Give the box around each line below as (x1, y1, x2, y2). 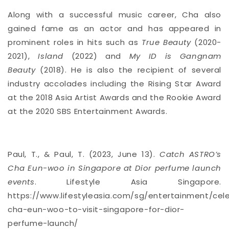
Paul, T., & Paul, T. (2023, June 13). (8, 149, 160, 160)
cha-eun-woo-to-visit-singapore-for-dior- (8, 204, 185, 215)
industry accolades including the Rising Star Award (8, 78, 221, 89)
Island (38, 51, 64, 62)
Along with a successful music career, (8, 9, 177, 20)
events (8, 176, 35, 188)
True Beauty (141, 37, 191, 48)
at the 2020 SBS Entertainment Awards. (8, 106, 168, 117)
